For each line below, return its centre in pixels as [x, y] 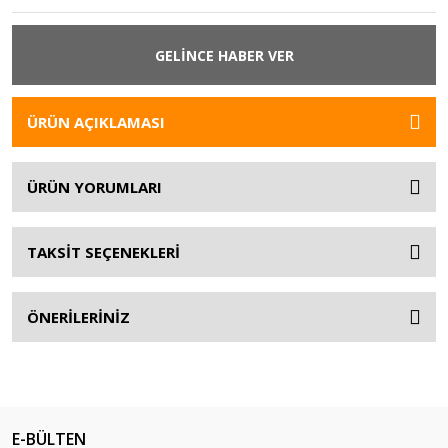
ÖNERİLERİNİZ [78, 317]
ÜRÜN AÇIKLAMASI [96, 122]
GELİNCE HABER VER [224, 55]
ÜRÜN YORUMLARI [94, 187]
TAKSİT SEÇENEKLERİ [103, 252]
